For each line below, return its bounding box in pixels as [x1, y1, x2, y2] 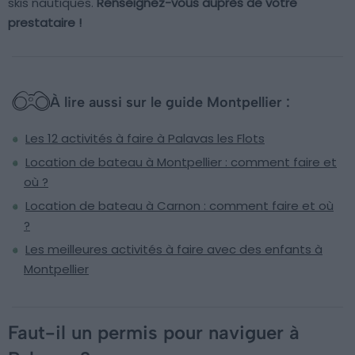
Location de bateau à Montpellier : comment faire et [25, 154, 337, 171]
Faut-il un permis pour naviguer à [8, 321, 300, 345]
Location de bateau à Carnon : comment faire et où [25, 197, 334, 215]
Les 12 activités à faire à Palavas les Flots [25, 130, 265, 147]
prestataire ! [8, 14, 82, 32]
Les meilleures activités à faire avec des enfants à [25, 241, 323, 258]
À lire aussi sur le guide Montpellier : [50, 94, 290, 112]
